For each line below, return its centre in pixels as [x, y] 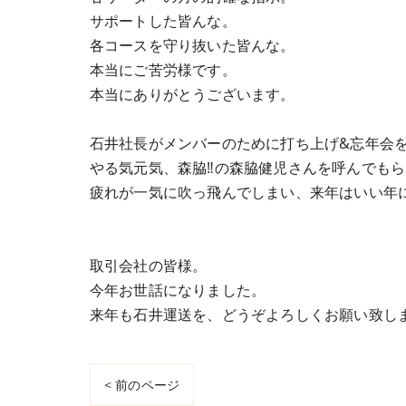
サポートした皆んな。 [163, 20]
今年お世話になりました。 [178, 290]
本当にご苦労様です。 [163, 69]
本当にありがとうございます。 [192, 94]
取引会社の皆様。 [148, 265]
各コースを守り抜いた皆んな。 [192, 45]
